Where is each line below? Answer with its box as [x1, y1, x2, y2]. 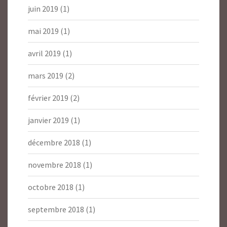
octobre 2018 [28, 182, 73, 193]
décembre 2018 [28, 137, 80, 148]
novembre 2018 [28, 160, 81, 170]
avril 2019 [28, 48, 61, 59]
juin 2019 [28, 4, 58, 14]
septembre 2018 [28, 204, 84, 215]
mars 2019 [28, 70, 63, 81]
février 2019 [28, 93, 68, 103]
